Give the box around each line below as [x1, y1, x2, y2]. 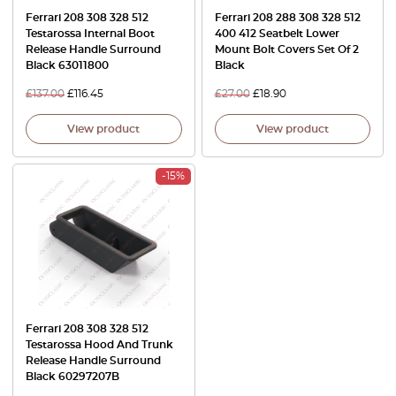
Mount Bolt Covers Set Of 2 [214, 44, 359, 55]
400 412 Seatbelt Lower [214, 28, 339, 39]
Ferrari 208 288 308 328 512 [214, 12, 361, 23]
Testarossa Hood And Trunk [26, 339, 173, 350]
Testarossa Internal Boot [26, 28, 155, 39]
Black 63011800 [26, 60, 109, 71]
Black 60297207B [26, 370, 119, 382]
